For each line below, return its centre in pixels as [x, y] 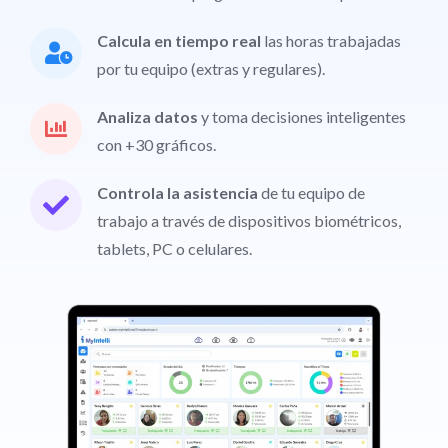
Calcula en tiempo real [180, 41]
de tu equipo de [311, 193]
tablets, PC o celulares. [174, 249]
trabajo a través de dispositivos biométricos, [249, 221]
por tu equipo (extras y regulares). [211, 69]
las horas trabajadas [332, 41]
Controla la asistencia [177, 193]
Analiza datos [149, 117]
